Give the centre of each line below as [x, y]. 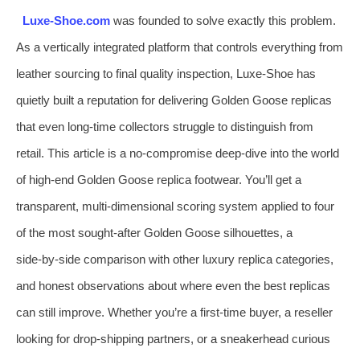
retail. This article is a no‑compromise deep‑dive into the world [178, 153]
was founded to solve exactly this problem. [223, 20]
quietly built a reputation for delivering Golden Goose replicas [174, 100]
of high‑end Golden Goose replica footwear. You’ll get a [159, 179]
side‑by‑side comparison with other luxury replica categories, [175, 259]
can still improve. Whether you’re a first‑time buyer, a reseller [174, 312]
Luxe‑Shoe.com [66, 20]
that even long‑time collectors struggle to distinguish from [165, 126]
